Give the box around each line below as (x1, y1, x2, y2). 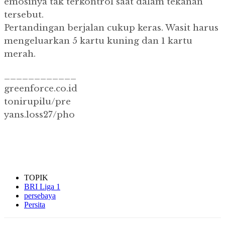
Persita (24, 200, 45, 209)
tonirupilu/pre (4, 96, 71, 107)
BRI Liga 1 (24, 182, 60, 191)
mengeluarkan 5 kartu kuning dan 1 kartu (4, 36, 192, 47)
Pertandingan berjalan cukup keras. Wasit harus (4, 23, 218, 34)
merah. (4, 49, 36, 60)
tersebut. (4, 10, 44, 21)
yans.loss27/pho (4, 109, 75, 121)
